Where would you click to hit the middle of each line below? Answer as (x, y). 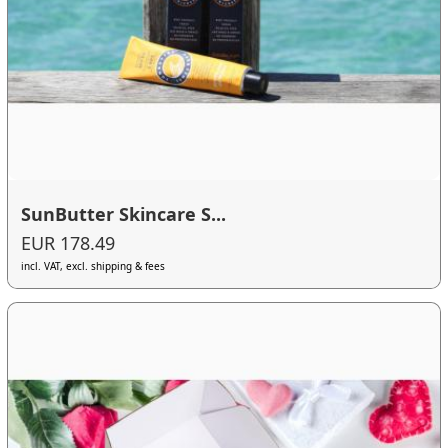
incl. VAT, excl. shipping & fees (93, 266)
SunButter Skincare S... (124, 213)
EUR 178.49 (68, 243)
